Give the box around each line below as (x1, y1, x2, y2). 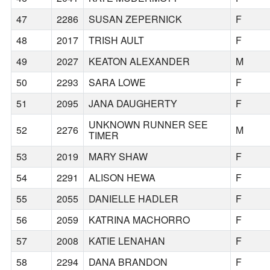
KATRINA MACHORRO (89, 213, 190, 227)
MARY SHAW (89, 149, 148, 164)
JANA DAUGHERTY (89, 96, 178, 111)
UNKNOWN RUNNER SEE (89, 118, 209, 132)
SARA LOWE (89, 75, 146, 90)
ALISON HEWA (89, 171, 156, 185)
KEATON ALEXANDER (89, 54, 190, 69)
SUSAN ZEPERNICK (89, 12, 183, 27)
